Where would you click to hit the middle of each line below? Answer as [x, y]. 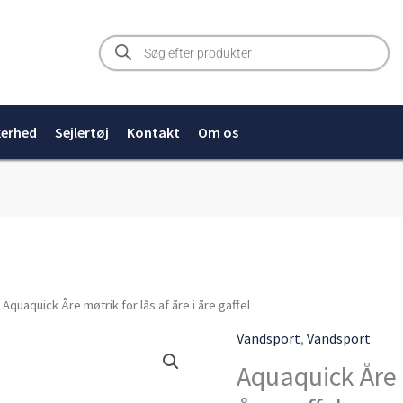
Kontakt [153, 132]
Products [125, 37]
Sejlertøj [82, 132]
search [118, 52]
